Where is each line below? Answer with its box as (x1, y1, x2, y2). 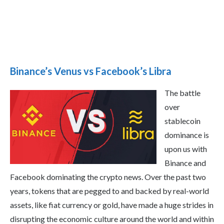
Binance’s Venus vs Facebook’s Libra (10, 65, 171, 77)
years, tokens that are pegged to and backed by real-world (10, 186, 209, 196)
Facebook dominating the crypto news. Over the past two (10, 172, 206, 182)
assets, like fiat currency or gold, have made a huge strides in (10, 200, 213, 210)
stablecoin (164, 116, 200, 126)
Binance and (164, 158, 206, 168)
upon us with (164, 144, 207, 154)
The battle (164, 88, 200, 98)
